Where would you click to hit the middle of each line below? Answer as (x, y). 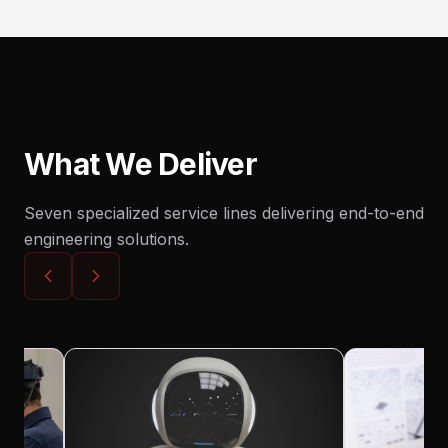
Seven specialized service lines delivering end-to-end (224, 213)
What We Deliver (140, 164)
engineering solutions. (106, 239)
